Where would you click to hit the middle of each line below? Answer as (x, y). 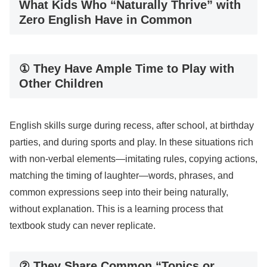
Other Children (61, 83)
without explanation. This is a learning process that (116, 209)
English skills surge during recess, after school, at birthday (132, 126)
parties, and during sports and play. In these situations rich (131, 142)
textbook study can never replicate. (83, 226)
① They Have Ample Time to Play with (127, 68)
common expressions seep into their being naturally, (119, 193)
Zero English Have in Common (105, 20)
